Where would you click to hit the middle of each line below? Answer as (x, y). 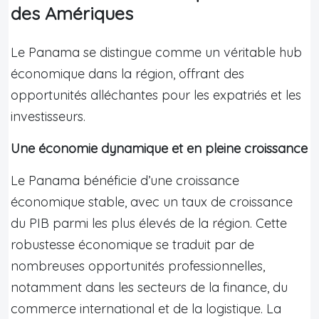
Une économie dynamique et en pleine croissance (159, 148)
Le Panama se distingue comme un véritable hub (156, 52)
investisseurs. (48, 116)
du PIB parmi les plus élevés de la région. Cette (149, 223)
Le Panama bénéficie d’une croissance (125, 180)
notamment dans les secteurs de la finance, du (149, 287)
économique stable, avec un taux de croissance (152, 202)
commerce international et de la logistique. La (146, 308)
